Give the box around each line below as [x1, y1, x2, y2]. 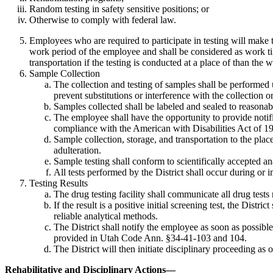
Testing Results [29, 177, 88, 188]
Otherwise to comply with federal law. [29, 14, 176, 25]
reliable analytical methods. [54, 210, 158, 221]
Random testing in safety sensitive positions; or [29, 3, 209, 14]
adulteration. [54, 144, 101, 155]
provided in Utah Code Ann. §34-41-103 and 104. [54, 232, 247, 243]
